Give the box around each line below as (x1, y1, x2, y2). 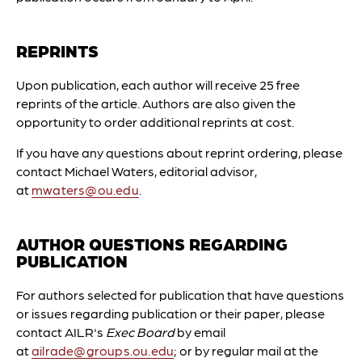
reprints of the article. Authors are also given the (16, 95, 296, 111)
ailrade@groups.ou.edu (32, 343, 175, 358)
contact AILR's (16, 324, 106, 339)
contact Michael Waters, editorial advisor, (16, 163, 257, 179)
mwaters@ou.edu (32, 182, 139, 197)
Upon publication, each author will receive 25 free (16, 77, 300, 92)
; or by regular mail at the (174, 343, 319, 358)
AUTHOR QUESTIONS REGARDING (16, 234, 288, 254)
